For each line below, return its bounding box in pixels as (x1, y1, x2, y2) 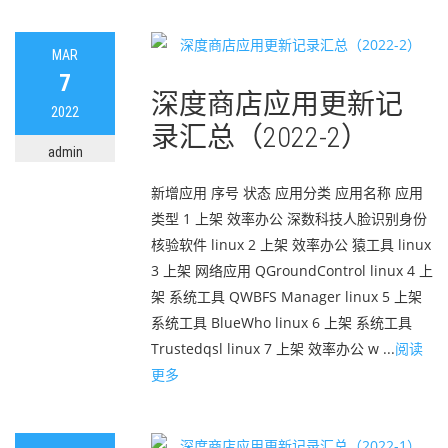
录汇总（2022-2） (151, 121, 369, 154)
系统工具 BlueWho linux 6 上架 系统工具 (151, 313, 412, 332)
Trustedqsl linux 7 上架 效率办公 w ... (151, 339, 395, 358)
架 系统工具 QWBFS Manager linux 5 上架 (151, 287, 422, 306)
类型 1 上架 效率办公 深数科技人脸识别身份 (151, 209, 427, 228)
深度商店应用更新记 (151, 88, 403, 121)
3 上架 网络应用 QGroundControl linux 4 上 (151, 261, 433, 280)
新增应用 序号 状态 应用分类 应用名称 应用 (151, 183, 423, 202)
